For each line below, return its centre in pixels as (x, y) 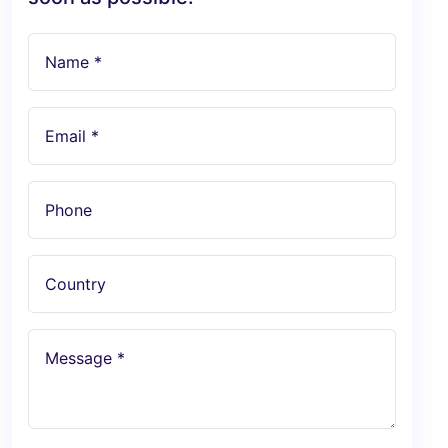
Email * (72, 135)
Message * (85, 357)
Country (75, 283)
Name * (73, 61)
